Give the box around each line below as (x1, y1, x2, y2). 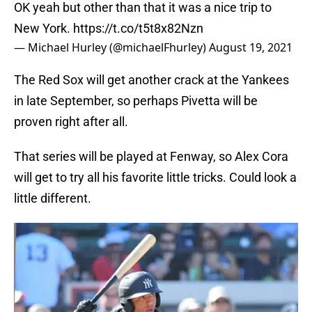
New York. (14, 21, 73, 36)
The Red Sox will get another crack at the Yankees (14, 72, 289, 88)
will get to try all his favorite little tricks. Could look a (14, 170, 297, 185)
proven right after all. (14, 114, 128, 130)
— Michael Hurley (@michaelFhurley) (14, 40, 209, 56)
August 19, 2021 (209, 40, 292, 56)
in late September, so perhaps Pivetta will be (14, 93, 258, 109)
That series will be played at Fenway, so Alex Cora (14, 149, 288, 164)
